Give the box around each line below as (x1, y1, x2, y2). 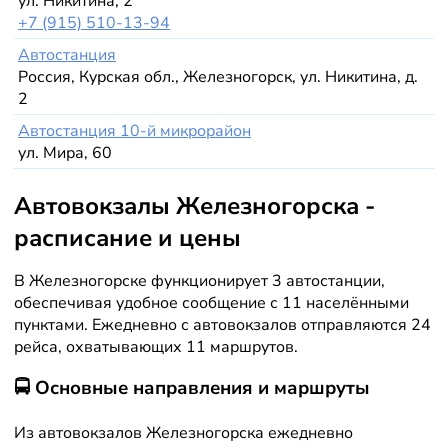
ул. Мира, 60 (18, 141, 113, 164)
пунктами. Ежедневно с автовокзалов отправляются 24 (13, 314, 431, 337)
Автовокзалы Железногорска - (13, 190, 375, 223)
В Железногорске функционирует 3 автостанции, (13, 270, 385, 293)
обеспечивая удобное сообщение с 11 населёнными (13, 292, 409, 315)
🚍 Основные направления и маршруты (13, 375, 370, 402)
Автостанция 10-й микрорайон (18, 119, 252, 142)
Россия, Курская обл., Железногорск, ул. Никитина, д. (18, 65, 419, 88)
